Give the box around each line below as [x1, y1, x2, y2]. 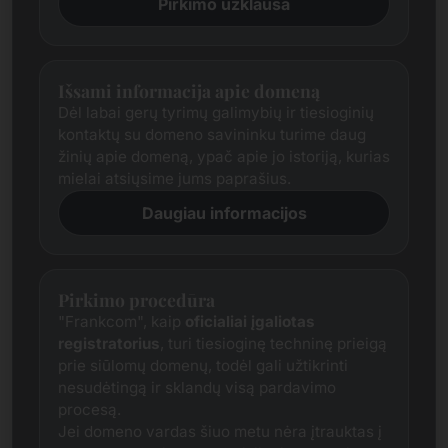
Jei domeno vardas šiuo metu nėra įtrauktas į [58, 422, 382, 441]
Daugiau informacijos [141, 203, 307, 223]
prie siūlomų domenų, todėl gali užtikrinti [58, 356, 348, 375]
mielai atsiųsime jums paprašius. [58, 169, 291, 188]
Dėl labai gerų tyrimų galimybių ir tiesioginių [58, 103, 374, 122]
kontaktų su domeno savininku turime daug [58, 125, 366, 144]
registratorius [58, 334, 160, 353]
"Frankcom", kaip [58, 312, 185, 331]
